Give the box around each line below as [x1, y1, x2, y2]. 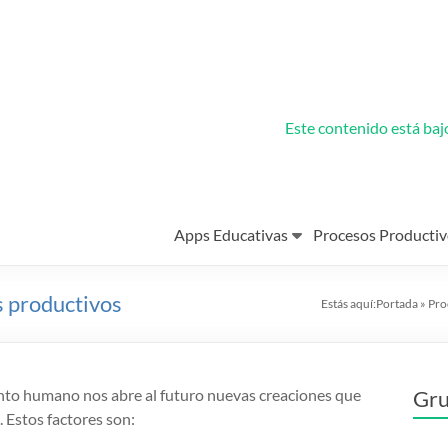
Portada [376, 296, 418, 311]
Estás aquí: [321, 296, 376, 311]
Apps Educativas [174, 225, 288, 244]
